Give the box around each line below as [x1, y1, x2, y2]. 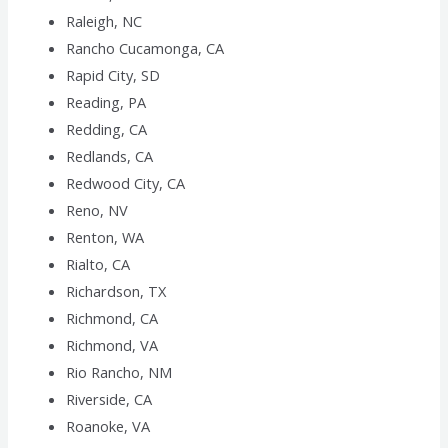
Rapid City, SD [66, 65, 161, 86]
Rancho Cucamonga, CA [66, 38, 225, 59]
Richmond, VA [66, 335, 159, 356]
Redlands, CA [66, 146, 154, 167]
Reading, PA [66, 92, 147, 113]
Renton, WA [66, 227, 145, 248]
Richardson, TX [66, 281, 167, 302]
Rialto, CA [66, 254, 131, 275]
